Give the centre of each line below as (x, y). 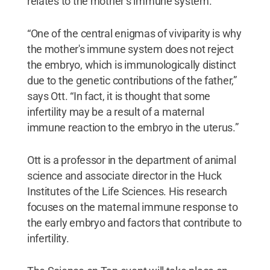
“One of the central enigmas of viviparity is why (134, 33)
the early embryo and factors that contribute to (134, 223)
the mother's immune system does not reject (130, 49)
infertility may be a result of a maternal (115, 112)
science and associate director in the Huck (124, 176)
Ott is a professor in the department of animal (131, 160)
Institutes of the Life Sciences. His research (127, 191)
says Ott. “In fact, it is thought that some (119, 96)
